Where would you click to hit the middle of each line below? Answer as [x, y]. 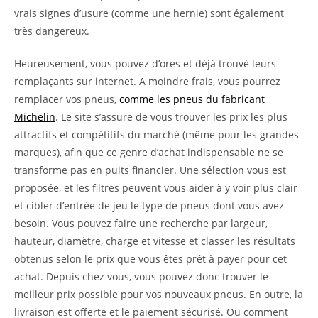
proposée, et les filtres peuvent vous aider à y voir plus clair [156, 187]
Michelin [35, 116]
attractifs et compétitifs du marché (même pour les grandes [157, 134]
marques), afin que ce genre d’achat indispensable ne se [149, 152]
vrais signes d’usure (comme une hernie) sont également [149, 13]
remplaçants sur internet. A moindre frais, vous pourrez [147, 81]
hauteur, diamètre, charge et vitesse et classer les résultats [155, 241]
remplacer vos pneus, [67, 99]
